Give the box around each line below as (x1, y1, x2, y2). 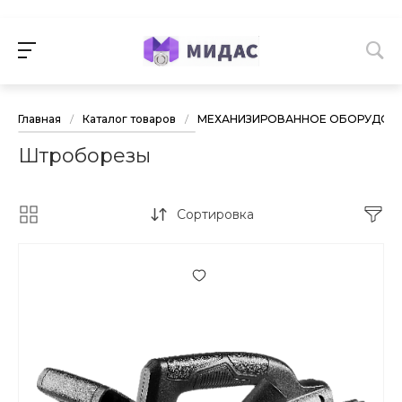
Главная (18, 112, 61, 127)
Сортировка (176, 206, 254, 223)
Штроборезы (18, 144, 151, 169)
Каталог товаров (83, 112, 176, 127)
